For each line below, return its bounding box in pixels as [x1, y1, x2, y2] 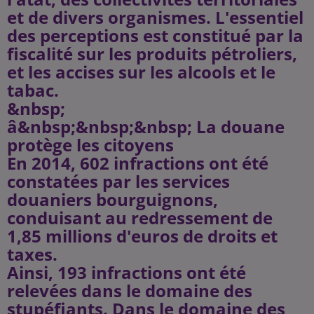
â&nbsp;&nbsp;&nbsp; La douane [7, 115, 285, 138]
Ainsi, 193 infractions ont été [7, 261, 246, 284]
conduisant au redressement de [7, 206, 273, 229]
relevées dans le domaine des [7, 279, 252, 302]
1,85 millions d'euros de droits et [7, 224, 278, 247]
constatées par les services [7, 170, 230, 193]
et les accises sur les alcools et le [7, 60, 275, 83]
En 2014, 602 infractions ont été [7, 151, 268, 175]
